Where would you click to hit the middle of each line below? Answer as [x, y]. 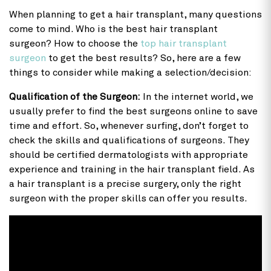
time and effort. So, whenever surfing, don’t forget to [129, 126]
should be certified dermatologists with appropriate [129, 155]
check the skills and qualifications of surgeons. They [129, 141]
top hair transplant [184, 44]
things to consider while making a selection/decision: [130, 73]
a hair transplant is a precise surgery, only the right [125, 184]
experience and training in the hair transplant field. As [132, 170]
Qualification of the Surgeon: [76, 97]
